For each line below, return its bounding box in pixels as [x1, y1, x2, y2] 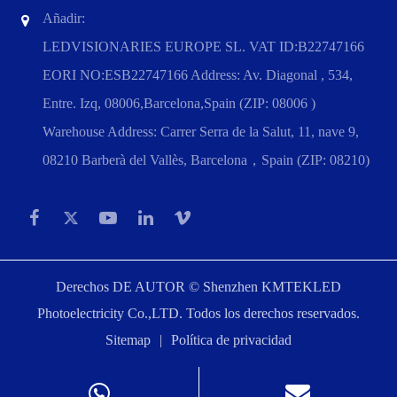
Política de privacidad [171, 332, 292, 348]
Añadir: [43, 11, 85, 27]
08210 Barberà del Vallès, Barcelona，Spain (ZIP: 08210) [43, 152, 370, 168]
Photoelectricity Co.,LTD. [37, 306, 183, 322]
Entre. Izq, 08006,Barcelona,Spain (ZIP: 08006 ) [43, 96, 315, 112]
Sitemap [105, 332, 151, 348]
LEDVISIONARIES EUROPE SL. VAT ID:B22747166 [43, 39, 364, 55]
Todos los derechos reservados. [183, 306, 360, 322]
